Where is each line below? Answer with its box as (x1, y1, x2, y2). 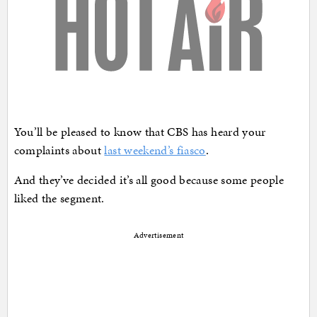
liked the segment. (13, 189, 105, 207)
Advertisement (133, 229, 184, 241)
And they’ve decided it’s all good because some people (13, 171, 284, 188)
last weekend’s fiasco (104, 141, 206, 158)
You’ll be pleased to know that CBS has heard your (13, 122, 266, 140)
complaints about (13, 141, 105, 158)
